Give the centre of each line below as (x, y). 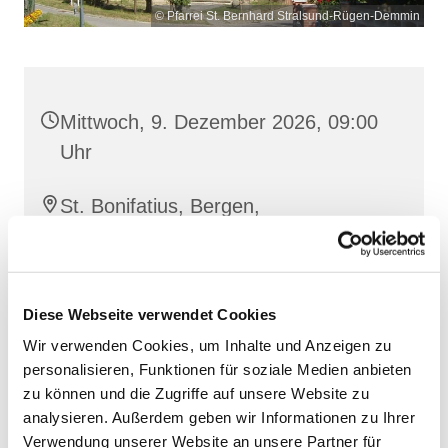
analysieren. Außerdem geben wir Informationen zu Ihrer (219, 417)
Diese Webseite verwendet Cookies (149, 314)
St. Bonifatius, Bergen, (160, 205)
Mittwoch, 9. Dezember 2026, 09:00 (219, 121)
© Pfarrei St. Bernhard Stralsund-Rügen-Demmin (287, 15)
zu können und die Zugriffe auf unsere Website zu (196, 393)
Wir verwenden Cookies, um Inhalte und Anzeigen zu (207, 345)
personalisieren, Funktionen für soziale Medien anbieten (217, 369)
